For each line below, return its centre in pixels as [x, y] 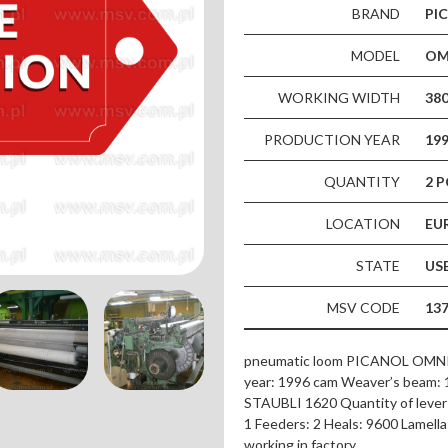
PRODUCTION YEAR [332, 139]
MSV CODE [363, 307]
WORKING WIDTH [339, 97]
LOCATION [363, 223]
